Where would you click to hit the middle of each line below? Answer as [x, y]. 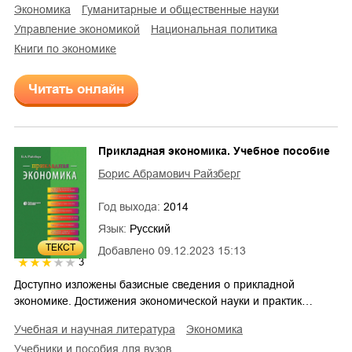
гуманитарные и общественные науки [183, 9]
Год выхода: [131, 206]
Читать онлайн [76, 89]
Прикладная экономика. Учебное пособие [214, 150]
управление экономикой [80, 29]
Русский [150, 228]
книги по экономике [68, 48]
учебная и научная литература [98, 329]
